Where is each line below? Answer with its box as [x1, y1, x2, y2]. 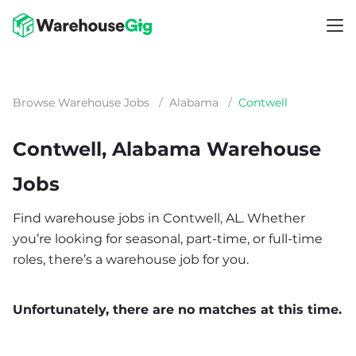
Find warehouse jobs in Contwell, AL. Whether [13, 211, 305, 226]
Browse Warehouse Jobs [13, 95, 149, 110]
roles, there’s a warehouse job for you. [13, 252, 249, 267]
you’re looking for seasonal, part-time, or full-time [13, 231, 323, 246]
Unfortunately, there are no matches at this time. [13, 302, 342, 317]
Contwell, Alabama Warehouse [13, 137, 321, 161]
